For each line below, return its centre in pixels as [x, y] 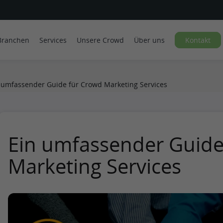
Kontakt [198, 40]
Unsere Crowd [100, 40]
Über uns [149, 40]
